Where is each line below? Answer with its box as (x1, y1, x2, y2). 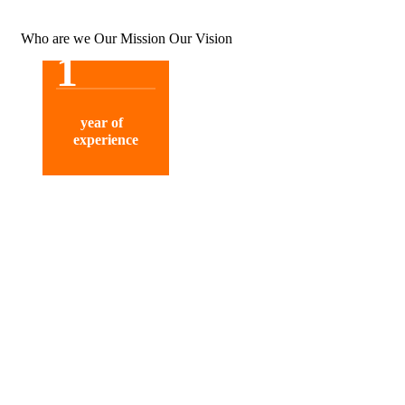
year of (80, 115, 132, 131)
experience (73, 132, 138, 148)
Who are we (21, 31, 94, 47)
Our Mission (94, 31, 169, 47)
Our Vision (169, 31, 232, 47)
